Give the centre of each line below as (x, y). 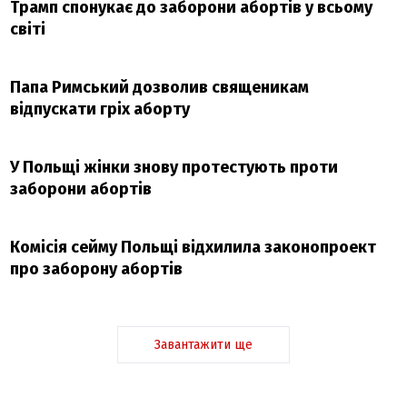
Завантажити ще (203, 344)
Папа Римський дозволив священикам (160, 87)
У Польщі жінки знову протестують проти (174, 167)
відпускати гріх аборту (100, 109)
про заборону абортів (97, 268)
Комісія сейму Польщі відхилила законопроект (194, 247)
